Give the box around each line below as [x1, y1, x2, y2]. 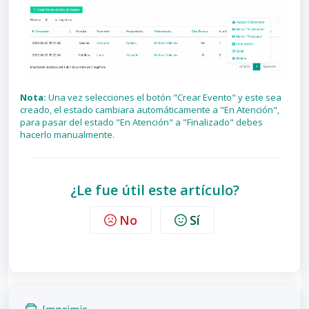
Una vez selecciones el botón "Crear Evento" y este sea [46, 91, 281, 104]
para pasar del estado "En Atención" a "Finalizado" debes [20, 116, 263, 129]
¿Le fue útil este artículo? [70, 181, 239, 200]
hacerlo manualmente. [20, 128, 114, 141]
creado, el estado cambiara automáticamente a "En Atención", [20, 103, 279, 117]
